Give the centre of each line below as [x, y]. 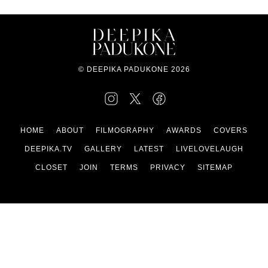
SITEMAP [215, 167]
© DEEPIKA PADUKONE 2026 [134, 69]
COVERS [231, 130]
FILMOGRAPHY [125, 130]
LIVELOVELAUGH [210, 149]
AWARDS [184, 130]
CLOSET [51, 167]
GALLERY [103, 149]
